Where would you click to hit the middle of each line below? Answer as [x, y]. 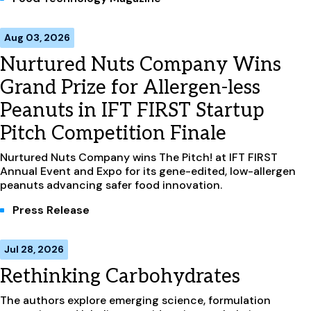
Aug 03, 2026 [37, 37]
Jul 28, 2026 [34, 249]
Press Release [51, 210]
